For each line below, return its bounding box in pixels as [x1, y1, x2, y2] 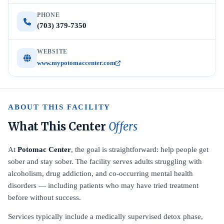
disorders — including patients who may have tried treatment [8, 181, 198, 189]
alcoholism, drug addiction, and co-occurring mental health [8, 169, 193, 177]
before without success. [8, 193, 81, 201]
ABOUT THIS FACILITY [8, 103, 111, 111]
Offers [108, 119, 137, 133]
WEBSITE [37, 48, 68, 55]
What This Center [8, 119, 108, 133]
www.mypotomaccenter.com [37, 59, 115, 66]
